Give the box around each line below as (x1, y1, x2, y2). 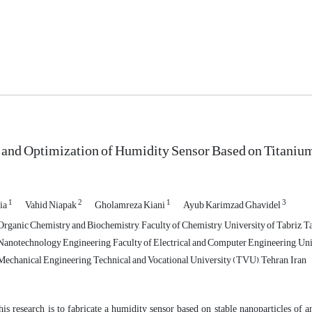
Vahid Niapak (25, 196, 78, 215)
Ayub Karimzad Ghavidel (183, 196, 282, 215)
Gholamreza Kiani (95, 196, 166, 215)
